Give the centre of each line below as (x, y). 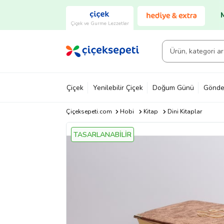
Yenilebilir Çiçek (118, 87)
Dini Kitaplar (184, 111)
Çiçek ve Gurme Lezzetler (100, 23)
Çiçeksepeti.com (89, 111)
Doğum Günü (173, 87)
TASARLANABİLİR (102, 135)
